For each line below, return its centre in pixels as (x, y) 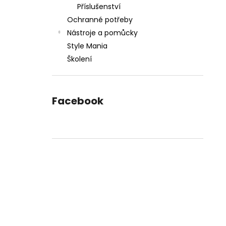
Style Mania (87, 46)
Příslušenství (99, 7)
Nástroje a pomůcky (102, 33)
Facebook (78, 101)
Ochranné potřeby (100, 20)
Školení (79, 59)
